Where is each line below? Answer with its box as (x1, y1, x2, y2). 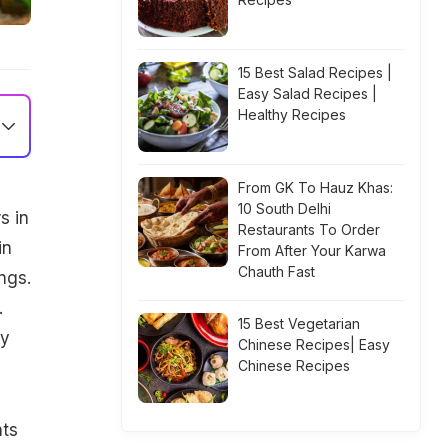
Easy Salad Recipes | (238, 85, 377, 102)
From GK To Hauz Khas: (238, 179, 393, 196)
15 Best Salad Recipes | (238, 64, 392, 81)
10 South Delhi (238, 200, 331, 217)
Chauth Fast (238, 263, 315, 280)
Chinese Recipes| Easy (238, 336, 390, 353)
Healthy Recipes (238, 106, 346, 123)
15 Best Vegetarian (238, 315, 360, 332)
